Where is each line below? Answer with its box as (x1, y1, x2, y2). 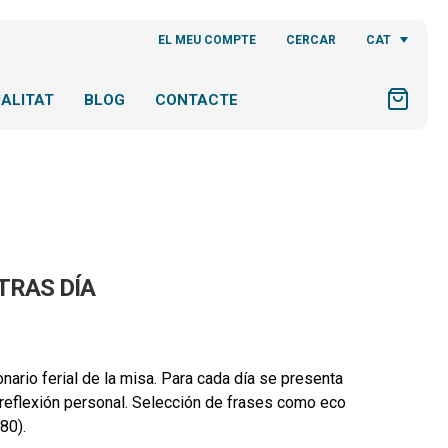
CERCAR (286, 33, 337, 47)
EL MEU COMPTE (158, 33, 257, 47)
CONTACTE (155, 91, 238, 109)
